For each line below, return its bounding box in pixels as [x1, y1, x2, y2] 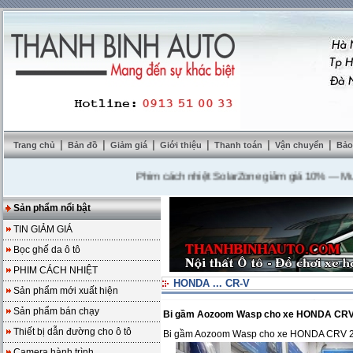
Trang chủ [13, 140, 55, 150]
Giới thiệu [160, 140, 204, 150]
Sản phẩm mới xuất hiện [13, 285, 118, 296]
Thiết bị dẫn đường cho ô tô [13, 326, 132, 337]
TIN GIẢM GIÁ [13, 224, 72, 235]
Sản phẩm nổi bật [13, 203, 91, 214]
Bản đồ [68, 140, 100, 150]
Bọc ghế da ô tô [13, 244, 80, 255]
